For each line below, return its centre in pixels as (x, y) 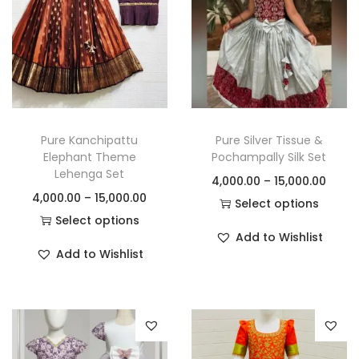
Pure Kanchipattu (90, 140)
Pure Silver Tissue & (269, 140)
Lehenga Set (90, 173)
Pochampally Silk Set (269, 157)
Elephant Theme (89, 157)
